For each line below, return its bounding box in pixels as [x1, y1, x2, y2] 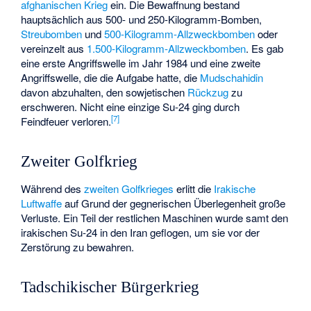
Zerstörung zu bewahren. [21, 239, 135, 254]
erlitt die [174, 180, 215, 196]
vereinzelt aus [21, 40, 87, 56]
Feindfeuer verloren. [21, 113, 112, 128]
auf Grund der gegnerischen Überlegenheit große [62, 195, 286, 210]
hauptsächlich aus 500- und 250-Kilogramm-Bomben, [21, 11, 262, 26]
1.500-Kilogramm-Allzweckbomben [87, 40, 246, 56]
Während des [21, 180, 85, 196]
